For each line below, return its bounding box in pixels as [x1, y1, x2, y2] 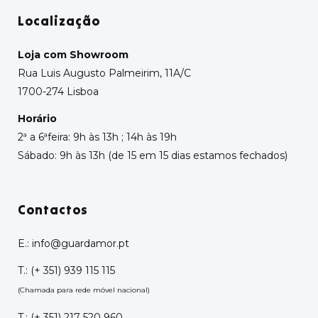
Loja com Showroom [18, 48, 128, 61]
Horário [18, 112, 57, 125]
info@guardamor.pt [32, 237, 129, 250]
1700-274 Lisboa [18, 85, 99, 98]
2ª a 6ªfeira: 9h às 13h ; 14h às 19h [18, 131, 177, 143]
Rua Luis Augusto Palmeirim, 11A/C [18, 67, 191, 79]
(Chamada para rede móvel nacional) [18, 285, 150, 295]
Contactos [18, 202, 88, 218]
